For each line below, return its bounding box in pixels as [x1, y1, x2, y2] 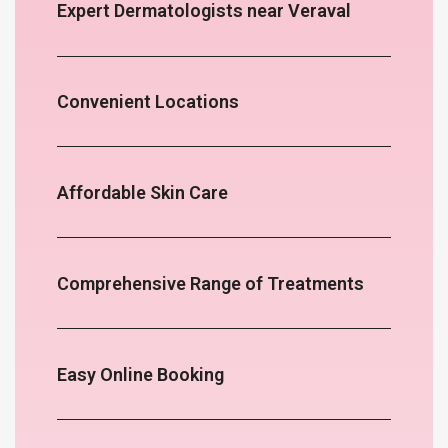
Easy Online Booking [56, 363, 224, 385]
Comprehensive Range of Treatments [56, 272, 364, 294]
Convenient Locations [56, 90, 239, 112]
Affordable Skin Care [56, 181, 228, 203]
